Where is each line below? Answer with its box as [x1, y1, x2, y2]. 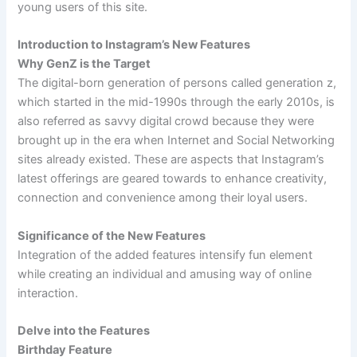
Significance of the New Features [18, 228, 206, 243]
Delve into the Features [18, 324, 151, 339]
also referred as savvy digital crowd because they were [18, 114, 315, 129]
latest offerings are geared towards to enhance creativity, [18, 171, 328, 186]
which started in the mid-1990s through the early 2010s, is [18, 95, 335, 110]
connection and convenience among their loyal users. [18, 190, 308, 206]
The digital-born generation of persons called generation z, [18, 76, 337, 91]
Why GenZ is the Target [18, 57, 151, 72]
